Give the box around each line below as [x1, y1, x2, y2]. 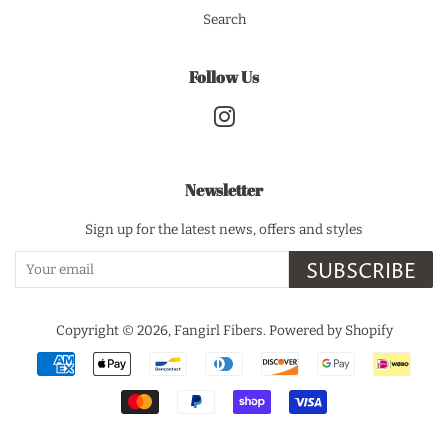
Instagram [235, 107, 302, 125]
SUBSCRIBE [306, 258, 416, 286]
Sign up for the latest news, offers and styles [85, 220, 363, 238]
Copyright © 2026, [55, 321, 174, 339]
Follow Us [189, 65, 259, 88]
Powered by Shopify [268, 321, 393, 339]
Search [202, 11, 246, 29]
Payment [224, 355, 291, 375]
